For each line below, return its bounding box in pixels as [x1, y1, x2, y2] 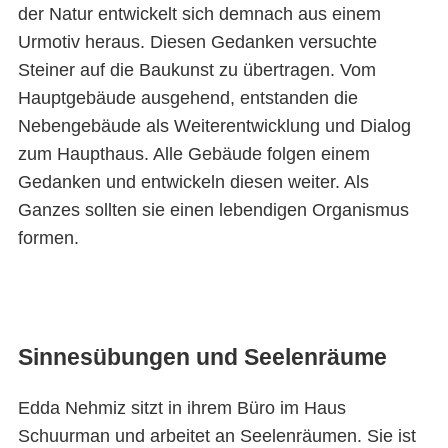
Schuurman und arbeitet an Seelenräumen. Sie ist [17, 425, 416, 446]
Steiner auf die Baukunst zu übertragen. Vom [17, 60, 376, 81]
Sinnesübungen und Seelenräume [17, 343, 387, 370]
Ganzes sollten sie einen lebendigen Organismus [17, 200, 409, 221]
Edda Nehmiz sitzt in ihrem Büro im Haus [17, 397, 346, 418]
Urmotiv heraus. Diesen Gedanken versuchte [17, 32, 377, 53]
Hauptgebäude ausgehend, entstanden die [17, 88, 358, 109]
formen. [17, 228, 79, 249]
